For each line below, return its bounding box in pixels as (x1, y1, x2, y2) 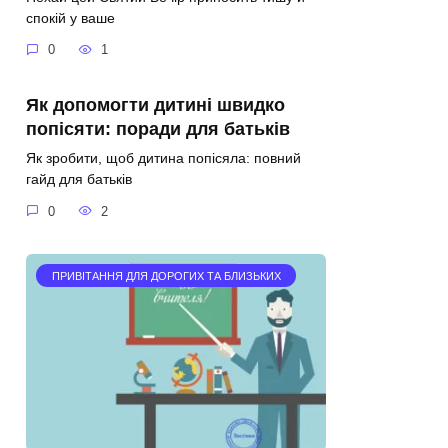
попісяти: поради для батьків (26, 118, 290, 139)
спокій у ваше (26, 9, 115, 26)
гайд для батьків (26, 170, 132, 187)
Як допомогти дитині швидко (26, 94, 285, 115)
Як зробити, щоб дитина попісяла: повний (26, 149, 301, 166)
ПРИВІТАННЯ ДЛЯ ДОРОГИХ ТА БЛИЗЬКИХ (51, 269, 281, 282)
